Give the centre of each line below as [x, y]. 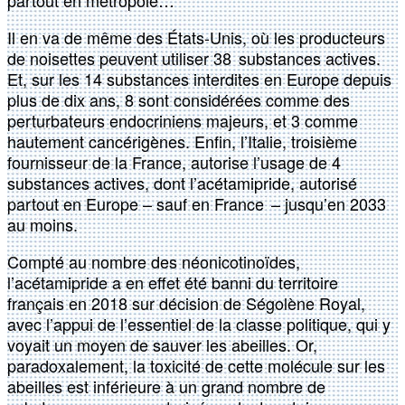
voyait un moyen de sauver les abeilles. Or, [162, 345]
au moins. [42, 225]
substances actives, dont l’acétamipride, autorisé [182, 183]
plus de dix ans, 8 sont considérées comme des [179, 100]
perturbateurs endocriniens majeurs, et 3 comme [183, 121]
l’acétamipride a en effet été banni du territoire [173, 283]
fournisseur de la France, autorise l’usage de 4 [174, 162]
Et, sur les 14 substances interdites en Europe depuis [199, 79]
